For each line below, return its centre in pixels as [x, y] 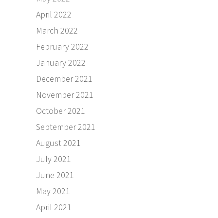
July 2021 [54, 159]
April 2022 [54, 15]
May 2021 [53, 191]
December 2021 [64, 79]
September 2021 [66, 127]
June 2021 [55, 175]
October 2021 [61, 111]
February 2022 [62, 47]
